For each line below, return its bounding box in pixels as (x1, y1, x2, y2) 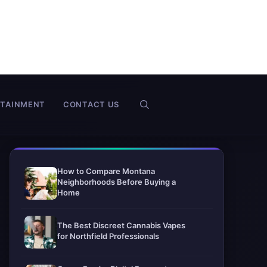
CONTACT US (63, 99, 120, 109)
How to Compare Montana (57, 166, 155, 176)
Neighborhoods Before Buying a (57, 176, 176, 187)
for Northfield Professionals (57, 231, 159, 241)
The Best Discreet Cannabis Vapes (57, 220, 185, 230)
